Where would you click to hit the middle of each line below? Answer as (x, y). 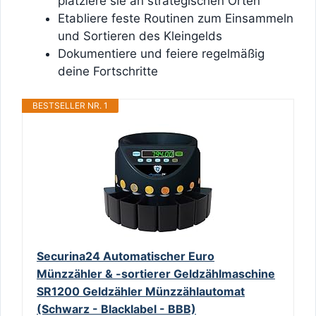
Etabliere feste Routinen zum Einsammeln (176, 19)
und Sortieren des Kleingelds (140, 36)
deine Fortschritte (108, 72)
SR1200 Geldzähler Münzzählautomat (141, 291)
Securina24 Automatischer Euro (126, 256)
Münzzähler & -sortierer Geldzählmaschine (156, 273)
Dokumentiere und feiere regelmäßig (161, 54)
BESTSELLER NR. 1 (70, 105)
